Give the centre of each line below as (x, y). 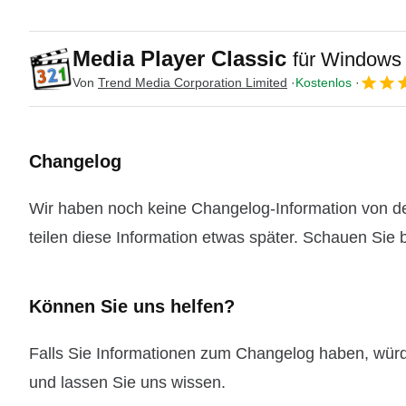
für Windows (347, 59)
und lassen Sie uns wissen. (127, 382)
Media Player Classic (183, 58)
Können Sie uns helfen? (132, 306)
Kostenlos (324, 82)
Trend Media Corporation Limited (193, 82)
